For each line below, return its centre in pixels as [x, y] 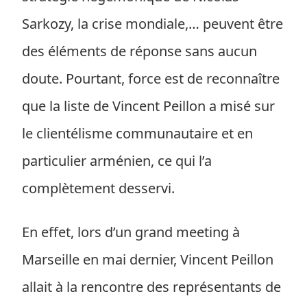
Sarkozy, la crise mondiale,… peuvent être [152, 24]
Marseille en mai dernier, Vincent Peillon [148, 259]
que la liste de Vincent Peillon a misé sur [148, 106]
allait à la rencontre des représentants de [151, 287]
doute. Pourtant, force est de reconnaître [151, 78]
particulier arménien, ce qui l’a [117, 161]
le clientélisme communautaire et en [137, 133]
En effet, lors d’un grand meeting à [131, 232]
